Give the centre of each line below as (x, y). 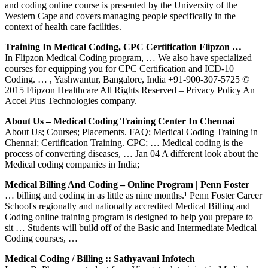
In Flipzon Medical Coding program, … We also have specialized (128, 57)
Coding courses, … (41, 238)
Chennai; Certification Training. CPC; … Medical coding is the (124, 142)
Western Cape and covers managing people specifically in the (120, 16)
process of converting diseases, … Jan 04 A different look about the (132, 153)
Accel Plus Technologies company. (71, 100)
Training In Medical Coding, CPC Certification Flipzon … (123, 47)
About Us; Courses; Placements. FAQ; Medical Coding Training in (131, 132)
